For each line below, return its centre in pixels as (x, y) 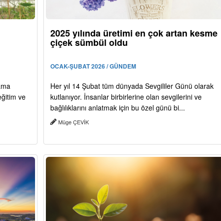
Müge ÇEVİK (73, 122)
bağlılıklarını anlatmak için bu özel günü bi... (117, 107)
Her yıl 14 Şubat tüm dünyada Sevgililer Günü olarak (132, 86)
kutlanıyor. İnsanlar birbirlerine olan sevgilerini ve (126, 96)
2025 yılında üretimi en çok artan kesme (134, 33)
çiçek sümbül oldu (89, 42)
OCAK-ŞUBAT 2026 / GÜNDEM (93, 66)
